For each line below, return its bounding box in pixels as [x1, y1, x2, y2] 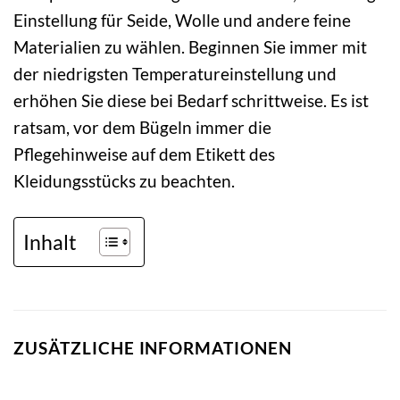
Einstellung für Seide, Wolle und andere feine [13, 10, 351, 31]
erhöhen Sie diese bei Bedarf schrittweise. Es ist [13, 90, 369, 112]
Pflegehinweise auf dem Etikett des [13, 144, 275, 165]
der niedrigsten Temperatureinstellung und [13, 63, 337, 85]
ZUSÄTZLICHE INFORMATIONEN [13, 337, 292, 359]
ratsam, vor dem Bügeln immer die [13, 117, 271, 138]
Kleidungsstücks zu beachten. [13, 171, 235, 192]
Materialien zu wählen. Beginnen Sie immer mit [13, 37, 367, 58]
